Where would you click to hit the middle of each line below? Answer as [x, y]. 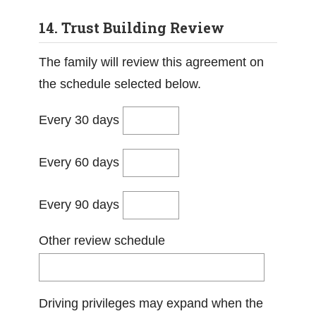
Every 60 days [81, 162]
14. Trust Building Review [132, 28]
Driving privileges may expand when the [151, 303]
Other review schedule [102, 241]
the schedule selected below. [120, 84]
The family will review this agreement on [151, 62]
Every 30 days [81, 120]
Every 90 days [81, 204]
